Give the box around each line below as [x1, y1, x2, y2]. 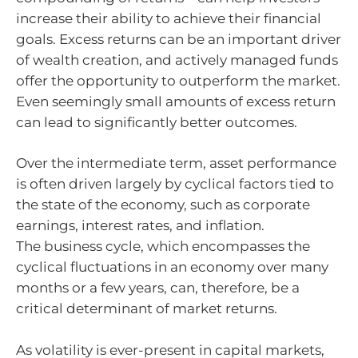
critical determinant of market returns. [16, 300, 277, 317]
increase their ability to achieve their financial [16, 10, 321, 26]
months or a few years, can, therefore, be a [16, 280, 300, 296]
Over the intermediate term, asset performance [16, 155, 336, 172]
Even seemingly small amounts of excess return [16, 93, 336, 109]
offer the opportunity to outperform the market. [16, 72, 340, 89]
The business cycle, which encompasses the [16, 238, 310, 255]
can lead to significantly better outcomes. [16, 113, 297, 130]
